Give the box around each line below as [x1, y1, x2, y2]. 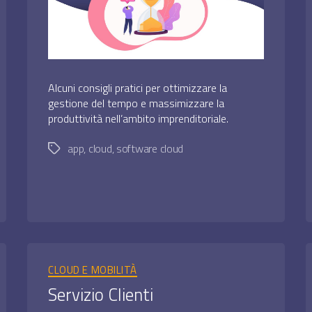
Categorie [155, 253, 203, 273]
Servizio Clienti [48, 281, 154, 309]
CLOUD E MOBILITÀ [48, 261, 137, 278]
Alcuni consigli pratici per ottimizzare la [48, 79, 228, 96]
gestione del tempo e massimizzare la [48, 94, 225, 111]
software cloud [116, 139, 184, 157]
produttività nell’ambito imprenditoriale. [48, 109, 229, 127]
